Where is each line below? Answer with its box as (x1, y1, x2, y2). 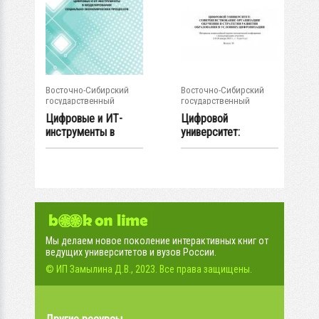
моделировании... (46, 139, 123, 152)
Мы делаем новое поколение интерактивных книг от (46, 235, 268, 246)
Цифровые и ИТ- (46, 112, 122, 125)
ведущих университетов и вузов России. (46, 246, 216, 258)
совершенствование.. (181, 139, 278, 152)
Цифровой (181, 112, 228, 125)
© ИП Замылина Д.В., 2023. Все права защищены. (46, 263, 252, 275)
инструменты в (46, 125, 115, 139)
